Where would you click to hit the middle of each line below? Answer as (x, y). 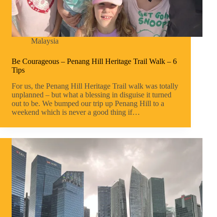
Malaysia (45, 41)
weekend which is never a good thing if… (76, 112)
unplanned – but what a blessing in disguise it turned (92, 95)
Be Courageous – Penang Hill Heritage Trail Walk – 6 (94, 62)
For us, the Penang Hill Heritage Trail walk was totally (95, 86)
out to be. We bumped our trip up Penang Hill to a (88, 104)
